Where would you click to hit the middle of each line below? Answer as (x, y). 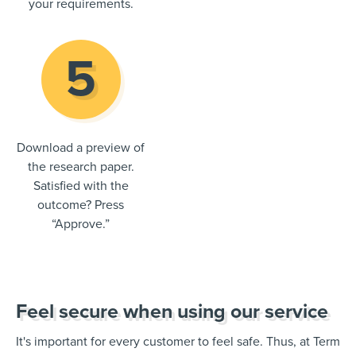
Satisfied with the (81, 186)
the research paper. (81, 167)
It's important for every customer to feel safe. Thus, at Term (178, 342)
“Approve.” (81, 224)
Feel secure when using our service (172, 311)
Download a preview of (81, 148)
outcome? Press (81, 205)
